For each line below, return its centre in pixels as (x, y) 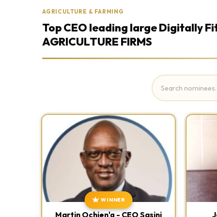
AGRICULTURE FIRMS (97, 42)
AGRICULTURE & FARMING (83, 11)
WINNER (113, 200)
